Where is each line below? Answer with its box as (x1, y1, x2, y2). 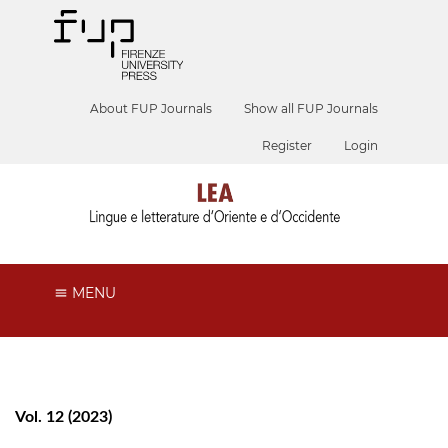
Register (262, 138, 313, 153)
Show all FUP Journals (244, 101, 379, 116)
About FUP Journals (90, 101, 213, 116)
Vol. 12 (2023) (15, 408, 112, 425)
